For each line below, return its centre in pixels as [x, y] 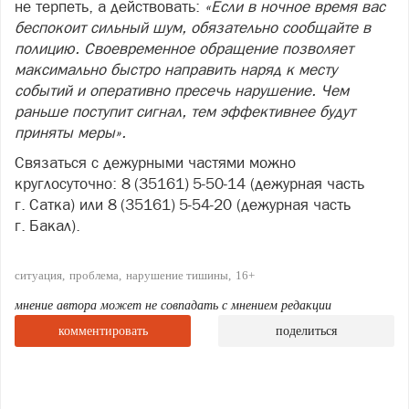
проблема [94, 275]
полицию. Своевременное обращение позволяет [184, 48]
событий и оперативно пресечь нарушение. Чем [182, 90]
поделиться [306, 330]
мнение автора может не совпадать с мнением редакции [173, 305]
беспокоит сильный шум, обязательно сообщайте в [193, 27]
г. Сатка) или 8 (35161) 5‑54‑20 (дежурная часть [183, 204]
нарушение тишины [177, 275]
